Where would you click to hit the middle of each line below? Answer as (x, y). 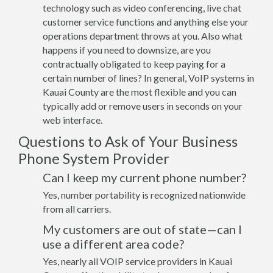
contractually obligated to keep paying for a (134, 64)
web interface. (73, 120)
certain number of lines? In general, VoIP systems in (148, 78)
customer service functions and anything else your (146, 22)
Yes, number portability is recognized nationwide (144, 195)
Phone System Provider (94, 158)
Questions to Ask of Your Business (128, 141)
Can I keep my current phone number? (144, 177)
